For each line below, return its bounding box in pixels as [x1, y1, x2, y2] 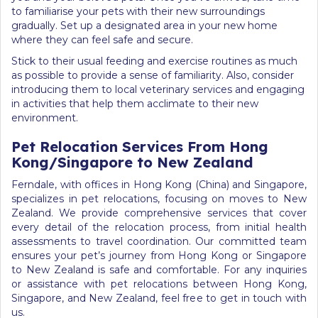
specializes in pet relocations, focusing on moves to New [11, 192, 307, 205]
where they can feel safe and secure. [11, 33, 193, 46]
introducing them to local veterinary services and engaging [11, 82, 305, 96]
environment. [11, 111, 78, 124]
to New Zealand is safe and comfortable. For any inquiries [11, 263, 307, 276]
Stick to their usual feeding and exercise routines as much [11, 54, 297, 67]
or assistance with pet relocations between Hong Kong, [11, 277, 307, 290]
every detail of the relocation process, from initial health [11, 220, 307, 234]
